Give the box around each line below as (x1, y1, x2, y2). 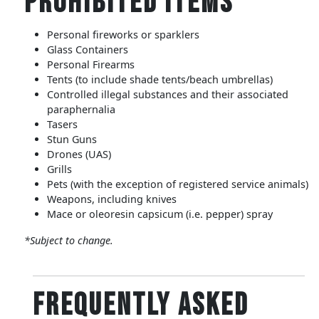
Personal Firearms (47, 57, 135, 71)
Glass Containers (47, 42, 128, 56)
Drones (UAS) (47, 147, 111, 161)
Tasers (47, 117, 78, 131)
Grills (47, 162, 72, 176)
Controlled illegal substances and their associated (47, 87, 288, 101)
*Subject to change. (24, 233, 113, 247)
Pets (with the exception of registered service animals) (47, 177, 308, 191)
